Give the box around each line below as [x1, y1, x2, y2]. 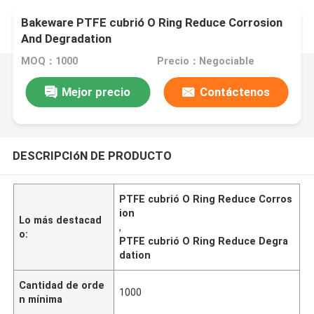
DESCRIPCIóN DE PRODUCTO [12, 148, 172, 163]
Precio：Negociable [156, 55, 254, 67]
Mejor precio [62, 84, 131, 99]
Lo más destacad [19, 214, 102, 226]
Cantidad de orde [19, 279, 105, 291]
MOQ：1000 [21, 55, 78, 67]
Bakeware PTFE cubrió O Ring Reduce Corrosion [21, 15, 283, 30]
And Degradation [21, 32, 112, 46]
